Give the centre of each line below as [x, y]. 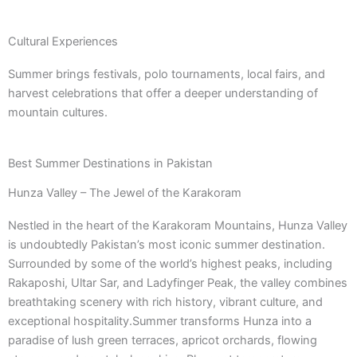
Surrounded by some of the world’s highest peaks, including [170, 263]
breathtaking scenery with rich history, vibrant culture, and [165, 302]
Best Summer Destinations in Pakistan [110, 163]
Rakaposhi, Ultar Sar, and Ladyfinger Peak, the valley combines [178, 282]
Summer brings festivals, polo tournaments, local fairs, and [167, 74]
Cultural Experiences [63, 41]
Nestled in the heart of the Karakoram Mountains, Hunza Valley [178, 225]
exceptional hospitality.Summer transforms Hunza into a [160, 321]
